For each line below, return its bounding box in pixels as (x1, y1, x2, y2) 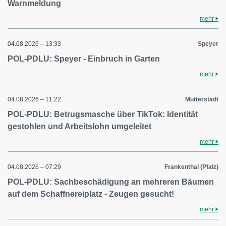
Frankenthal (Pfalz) (164, 163, 218, 171)
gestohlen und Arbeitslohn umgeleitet (8, 122, 151, 131)
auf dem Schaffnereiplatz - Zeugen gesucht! (8, 190, 174, 198)
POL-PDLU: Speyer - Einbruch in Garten (8, 54, 160, 63)
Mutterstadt (185, 96, 218, 103)
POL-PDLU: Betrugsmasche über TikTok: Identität (8, 110, 198, 119)
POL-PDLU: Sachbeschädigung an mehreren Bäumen (8, 178, 214, 186)
